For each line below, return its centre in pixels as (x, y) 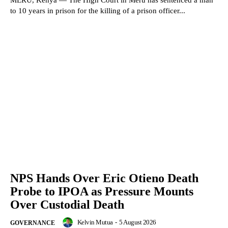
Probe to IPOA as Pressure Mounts (102, 192)
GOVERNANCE (33, 223)
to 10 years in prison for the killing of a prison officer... (98, 10)
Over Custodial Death (67, 205)
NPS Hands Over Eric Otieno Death (104, 178)
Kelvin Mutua (95, 222)
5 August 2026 (138, 222)
